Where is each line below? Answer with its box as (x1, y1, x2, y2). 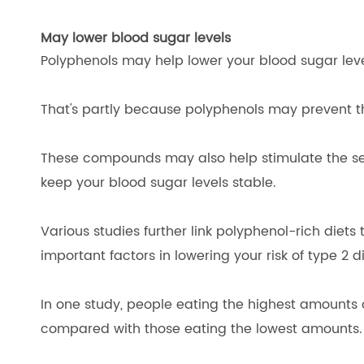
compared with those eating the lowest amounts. (41, 318, 362, 340)
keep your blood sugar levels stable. (41, 172, 276, 193)
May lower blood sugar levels (41, 28, 231, 49)
